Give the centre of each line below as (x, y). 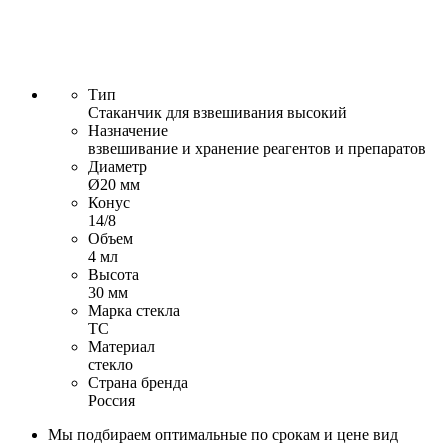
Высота (113, 275)
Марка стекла (134, 311)
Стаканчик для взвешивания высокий (217, 113)
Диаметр (117, 167)
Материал (121, 347)
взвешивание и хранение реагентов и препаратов (257, 149)
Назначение (128, 131)
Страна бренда (138, 383)
